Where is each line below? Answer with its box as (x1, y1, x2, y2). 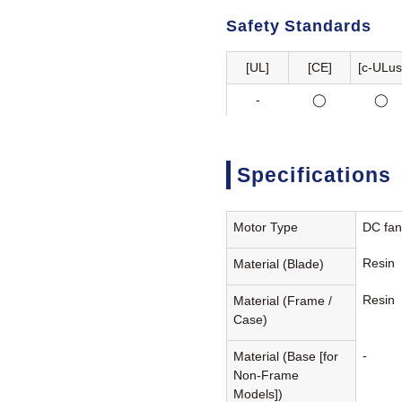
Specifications (236, 162, 391, 187)
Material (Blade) (233, 257, 325, 272)
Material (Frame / (233, 293, 333, 309)
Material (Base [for (233, 349, 339, 364)
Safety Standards (226, 16, 371, 35)
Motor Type (233, 220, 299, 235)
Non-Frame (233, 368, 300, 383)
